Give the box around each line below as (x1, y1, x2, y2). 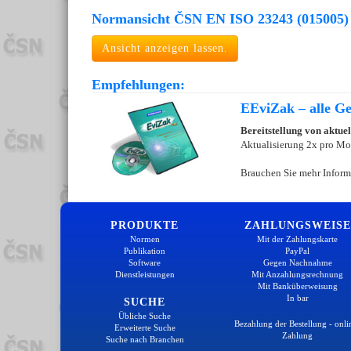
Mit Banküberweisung (257, 281, 338, 291)
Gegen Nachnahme (262, 258, 332, 268)
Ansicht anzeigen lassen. (102, 42, 228, 55)
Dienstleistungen (114, 270, 175, 280)
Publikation (124, 246, 165, 256)
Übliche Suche (118, 311, 171, 321)
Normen (129, 234, 160, 244)
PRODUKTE (110, 219, 179, 232)
